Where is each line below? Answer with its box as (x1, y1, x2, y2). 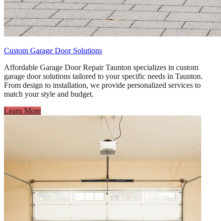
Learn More (4, 107, 41, 115)
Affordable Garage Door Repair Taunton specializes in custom (4, 63, 198, 72)
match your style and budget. (4, 90, 94, 99)
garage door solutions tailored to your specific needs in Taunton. (4, 72, 203, 81)
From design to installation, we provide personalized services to (4, 81, 201, 90)
